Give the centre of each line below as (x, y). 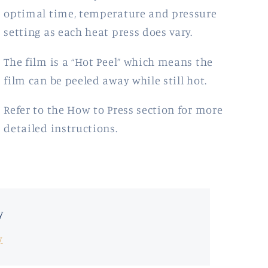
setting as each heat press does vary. (101, 32)
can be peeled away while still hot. (118, 80)
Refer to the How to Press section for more (113, 109)
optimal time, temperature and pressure (110, 13)
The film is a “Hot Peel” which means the (108, 61)
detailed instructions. (61, 128)
